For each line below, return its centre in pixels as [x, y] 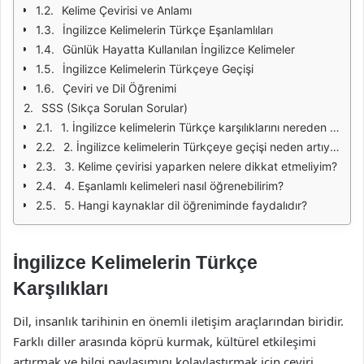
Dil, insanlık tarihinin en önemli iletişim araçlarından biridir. [178, 321]
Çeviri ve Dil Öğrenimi [119, 88]
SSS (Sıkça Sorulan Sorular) [115, 108]
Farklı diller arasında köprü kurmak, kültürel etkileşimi [165, 341]
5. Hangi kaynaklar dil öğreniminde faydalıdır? [186, 205]
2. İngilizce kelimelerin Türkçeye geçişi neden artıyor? [197, 147]
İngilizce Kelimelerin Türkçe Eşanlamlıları [168, 30]
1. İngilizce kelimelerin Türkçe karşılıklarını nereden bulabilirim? [195, 127]
